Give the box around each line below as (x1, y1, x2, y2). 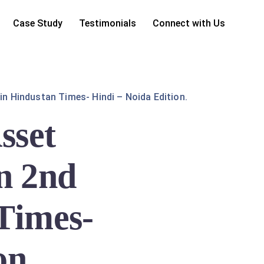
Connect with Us (153, 18, 225, 29)
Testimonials (79, 18, 136, 29)
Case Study (13, 18, 62, 29)
